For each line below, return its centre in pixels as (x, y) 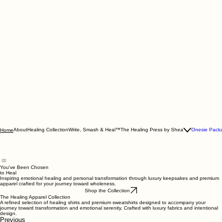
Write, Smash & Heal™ (94, 178)
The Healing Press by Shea (152, 178)
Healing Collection (48, 178)
